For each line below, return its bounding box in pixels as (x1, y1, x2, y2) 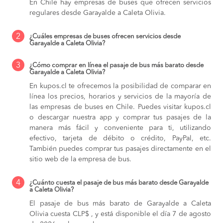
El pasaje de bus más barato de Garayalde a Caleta (29, 200, 211, 207)
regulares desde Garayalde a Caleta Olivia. (29, 9, 166, 16)
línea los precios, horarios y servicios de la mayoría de (29, 93, 211, 100)
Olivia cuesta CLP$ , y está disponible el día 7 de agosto (29, 210, 211, 218)
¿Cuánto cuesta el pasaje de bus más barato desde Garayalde (29, 179, 209, 186)
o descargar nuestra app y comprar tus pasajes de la (29, 113, 211, 121)
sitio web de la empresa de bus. (29, 155, 131, 163)
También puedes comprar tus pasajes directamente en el (29, 145, 211, 152)
